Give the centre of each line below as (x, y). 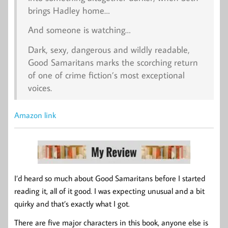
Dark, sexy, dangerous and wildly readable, (109, 49)
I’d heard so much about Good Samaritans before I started (110, 178)
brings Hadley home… (69, 10)
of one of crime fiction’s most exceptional (106, 75)
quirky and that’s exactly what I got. (72, 203)
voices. (40, 88)
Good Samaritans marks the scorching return (113, 62)
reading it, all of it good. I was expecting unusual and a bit (109, 191)
